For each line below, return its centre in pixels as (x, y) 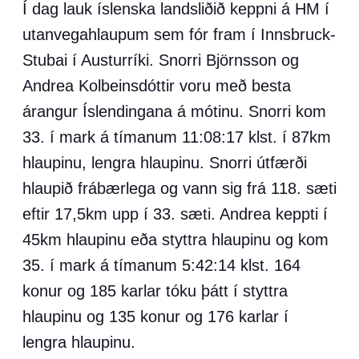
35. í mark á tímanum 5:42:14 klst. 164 (161, 265)
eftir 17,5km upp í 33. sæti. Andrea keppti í (175, 214)
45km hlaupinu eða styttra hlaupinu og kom (175, 240)
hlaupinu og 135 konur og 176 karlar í (155, 317)
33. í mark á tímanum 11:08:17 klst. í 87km (177, 137)
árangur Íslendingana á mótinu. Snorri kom (174, 111)
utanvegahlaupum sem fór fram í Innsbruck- (179, 34)
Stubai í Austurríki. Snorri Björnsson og (161, 60)
